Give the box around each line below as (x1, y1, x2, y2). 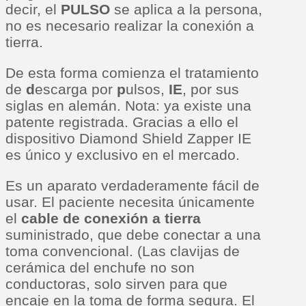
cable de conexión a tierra (21, 210, 201, 226)
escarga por (35, 81, 113, 97)
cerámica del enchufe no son (5, 259, 195, 275)
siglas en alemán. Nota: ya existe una (5, 97, 251, 113)
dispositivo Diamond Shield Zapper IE (5, 130, 251, 146)
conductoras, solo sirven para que (5, 275, 227, 292)
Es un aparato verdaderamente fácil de (5, 177, 260, 193)
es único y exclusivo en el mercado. (5, 146, 240, 163)
